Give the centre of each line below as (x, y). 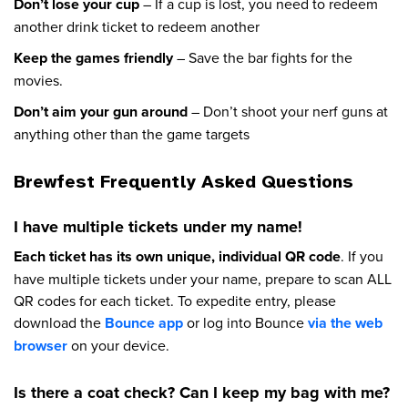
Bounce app (144, 323)
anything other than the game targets (133, 134)
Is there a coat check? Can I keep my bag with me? (202, 393)
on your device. (118, 346)
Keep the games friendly (93, 58)
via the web (345, 323)
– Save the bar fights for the (263, 58)
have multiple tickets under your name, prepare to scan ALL (203, 279)
